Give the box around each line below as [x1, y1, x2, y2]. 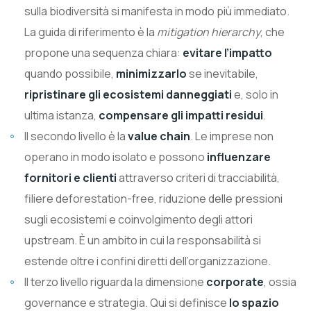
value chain [128, 128, 190, 144]
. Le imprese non [190, 128, 274, 144]
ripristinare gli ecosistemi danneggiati [24, 86, 234, 102]
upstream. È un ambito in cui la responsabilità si [24, 232, 261, 248]
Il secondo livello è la [26, 128, 128, 144]
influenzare [205, 149, 271, 165]
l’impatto [224, 44, 272, 60]
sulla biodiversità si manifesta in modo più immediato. [24, 3, 289, 19]
